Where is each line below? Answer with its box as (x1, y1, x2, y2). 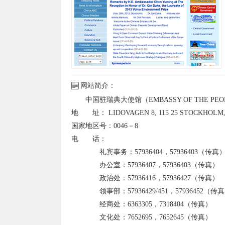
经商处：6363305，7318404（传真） (71, 200, 212, 208)
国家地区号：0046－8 (71, 122, 138, 130)
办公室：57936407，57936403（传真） (71, 161, 219, 169)
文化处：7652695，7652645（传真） (71, 213, 212, 221)
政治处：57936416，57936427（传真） (71, 174, 219, 182)
